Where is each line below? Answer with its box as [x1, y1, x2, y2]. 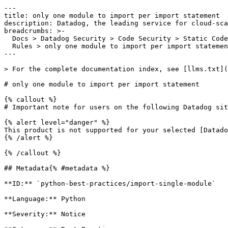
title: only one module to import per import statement [4, 12, 220, 19]
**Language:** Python [4, 195, 85, 203]
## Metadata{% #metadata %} [4, 164, 110, 172]
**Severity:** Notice [4, 210, 85, 218]
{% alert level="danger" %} [4, 119, 110, 126]
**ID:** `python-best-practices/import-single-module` [4, 180, 216, 187]
